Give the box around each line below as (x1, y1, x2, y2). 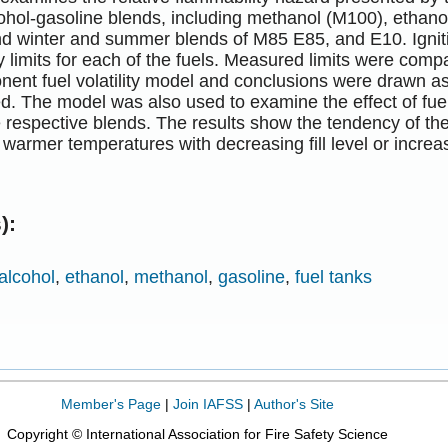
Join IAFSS (172, 395, 243, 412)
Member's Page (60, 395, 161, 412)
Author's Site (253, 395, 334, 412)
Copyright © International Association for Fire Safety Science (6, 425, 388, 442)
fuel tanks (295, 267, 373, 288)
